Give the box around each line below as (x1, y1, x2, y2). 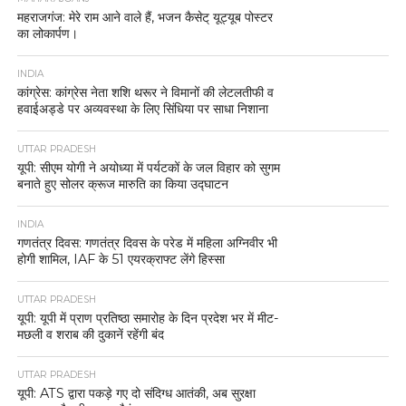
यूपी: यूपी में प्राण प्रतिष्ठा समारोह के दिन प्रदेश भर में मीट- (16, 309, 279, 326)
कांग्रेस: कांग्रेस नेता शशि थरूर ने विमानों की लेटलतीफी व (16, 83, 274, 101)
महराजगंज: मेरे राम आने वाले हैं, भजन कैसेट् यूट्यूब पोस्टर (16, 8, 273, 25)
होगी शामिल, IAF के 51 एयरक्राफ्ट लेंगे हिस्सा (16, 250, 225, 267)
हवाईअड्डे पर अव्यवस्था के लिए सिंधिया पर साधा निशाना (16, 100, 268, 117)
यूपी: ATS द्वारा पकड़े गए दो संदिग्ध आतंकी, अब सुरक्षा (16, 384, 256, 401)
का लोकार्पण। (16, 24, 78, 42)
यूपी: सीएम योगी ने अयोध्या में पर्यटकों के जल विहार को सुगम (16, 159, 280, 176)
